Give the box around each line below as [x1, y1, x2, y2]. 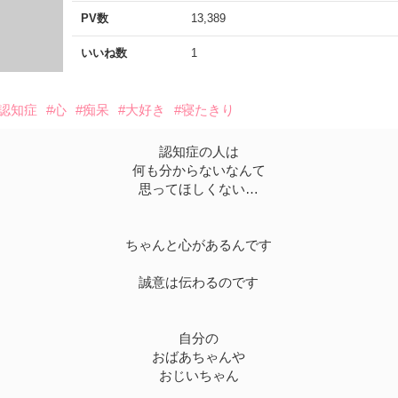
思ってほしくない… [139, 181, 259, 197]
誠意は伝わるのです [139, 275, 259, 291]
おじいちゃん [158, 368, 239, 384]
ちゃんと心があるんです [125, 237, 273, 253]
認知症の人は [158, 144, 239, 160]
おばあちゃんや [152, 349, 246, 365]
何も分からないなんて [131, 163, 266, 179]
